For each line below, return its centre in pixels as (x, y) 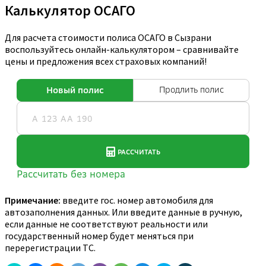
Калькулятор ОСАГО (70, 11)
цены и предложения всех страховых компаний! (106, 61)
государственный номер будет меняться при (99, 236)
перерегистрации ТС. (50, 248)
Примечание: (33, 200)
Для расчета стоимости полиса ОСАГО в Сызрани (108, 38)
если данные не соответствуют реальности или (106, 224)
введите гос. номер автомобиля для (137, 200)
